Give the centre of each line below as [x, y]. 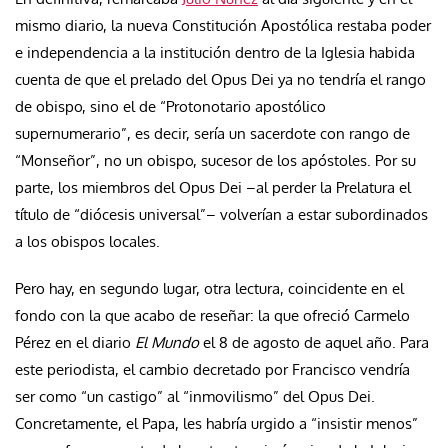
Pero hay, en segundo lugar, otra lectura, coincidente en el [209, 288]
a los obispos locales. [91, 241]
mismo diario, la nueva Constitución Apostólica [176, 25]
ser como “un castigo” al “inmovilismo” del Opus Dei [193, 396]
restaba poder [384, 25]
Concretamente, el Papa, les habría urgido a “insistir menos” [216, 423]
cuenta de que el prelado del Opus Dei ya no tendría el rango [220, 79]
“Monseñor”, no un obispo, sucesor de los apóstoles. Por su [215, 160]
